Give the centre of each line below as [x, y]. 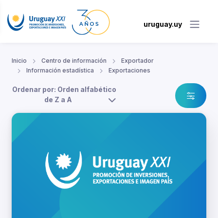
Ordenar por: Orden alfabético [64, 90]
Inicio [19, 61]
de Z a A [58, 100]
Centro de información [74, 61]
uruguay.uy [163, 24]
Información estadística [60, 71]
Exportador [137, 61]
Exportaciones [129, 71]
